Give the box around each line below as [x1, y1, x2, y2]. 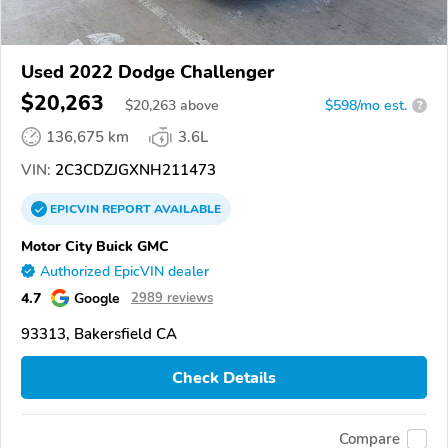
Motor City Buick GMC [21, 235, 169, 256]
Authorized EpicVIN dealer [40, 261, 209, 281]
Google [74, 287, 120, 308]
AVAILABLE [151, 200, 221, 217]
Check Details [172, 366, 276, 389]
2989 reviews [131, 288, 213, 307]
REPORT [102, 200, 151, 217]
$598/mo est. [325, 95, 407, 115]
